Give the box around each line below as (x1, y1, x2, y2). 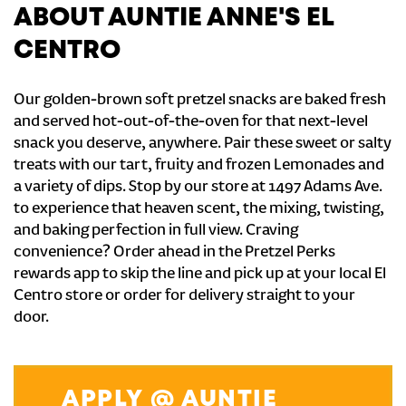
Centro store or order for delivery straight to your (14, 287, 355, 305)
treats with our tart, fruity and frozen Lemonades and (14, 157, 384, 175)
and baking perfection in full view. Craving (14, 222, 298, 240)
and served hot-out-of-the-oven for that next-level (14, 113, 368, 131)
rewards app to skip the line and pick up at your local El (14, 266, 386, 284)
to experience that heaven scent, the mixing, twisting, (14, 200, 384, 218)
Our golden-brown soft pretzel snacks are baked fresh (14, 92, 386, 110)
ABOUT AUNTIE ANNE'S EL (14, 7, 333, 30)
